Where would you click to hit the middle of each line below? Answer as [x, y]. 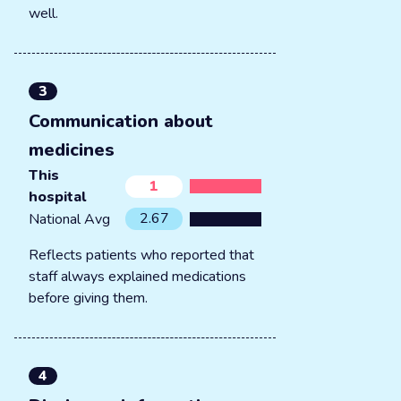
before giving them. [88, 298]
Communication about [121, 121]
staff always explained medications [137, 277]
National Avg [69, 219]
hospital [57, 197]
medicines [72, 150]
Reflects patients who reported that [141, 255]
